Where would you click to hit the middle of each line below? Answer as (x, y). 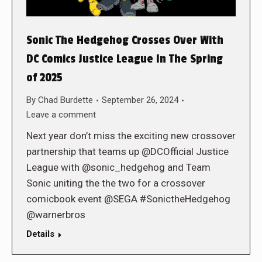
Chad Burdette (65, 100)
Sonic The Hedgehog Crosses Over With (125, 41)
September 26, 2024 (140, 100)
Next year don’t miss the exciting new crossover (131, 136)
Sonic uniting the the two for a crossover (116, 183)
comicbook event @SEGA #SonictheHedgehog (128, 199)
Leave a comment (61, 115)
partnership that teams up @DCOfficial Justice (127, 152)
